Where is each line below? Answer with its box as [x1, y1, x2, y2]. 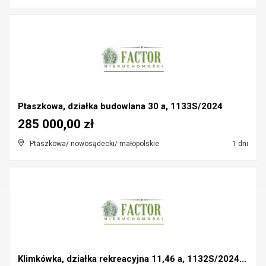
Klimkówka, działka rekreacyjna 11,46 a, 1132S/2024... [18, 254, 246, 264]
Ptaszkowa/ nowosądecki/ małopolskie [30, 140, 159, 148]
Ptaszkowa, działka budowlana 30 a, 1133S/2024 [18, 101, 223, 112]
